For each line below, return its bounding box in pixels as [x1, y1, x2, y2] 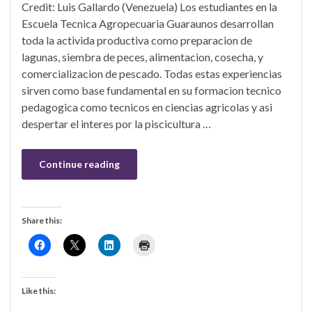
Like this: [22, 286, 56, 297]
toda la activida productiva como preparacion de [22, 33, 252, 47]
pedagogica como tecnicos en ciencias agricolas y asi [22, 100, 272, 114]
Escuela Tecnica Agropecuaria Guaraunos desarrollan [22, 17, 274, 31]
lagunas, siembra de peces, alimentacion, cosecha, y [22, 50, 263, 64]
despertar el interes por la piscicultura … [22, 117, 211, 131]
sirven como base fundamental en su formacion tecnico [22, 84, 281, 97]
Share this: [22, 215, 62, 226]
